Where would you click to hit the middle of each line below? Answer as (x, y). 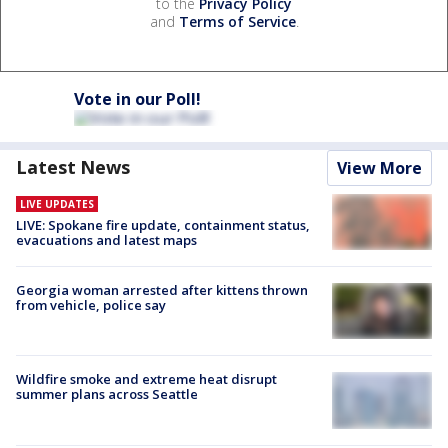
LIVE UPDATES (57, 203)
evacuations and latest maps (106, 239)
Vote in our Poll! (137, 98)
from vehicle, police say (91, 305)
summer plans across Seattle (107, 394)
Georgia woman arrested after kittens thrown (162, 290)
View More (379, 167)
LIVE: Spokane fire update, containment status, (163, 224)
